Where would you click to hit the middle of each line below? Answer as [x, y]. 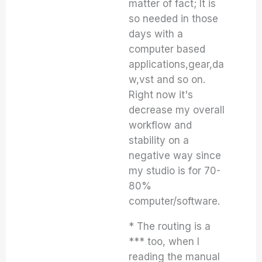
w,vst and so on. [167, 80]
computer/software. [175, 201]
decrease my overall [177, 110]
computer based [167, 49]
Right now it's [161, 95]
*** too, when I [164, 242]
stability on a [159, 140]
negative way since [175, 156]
